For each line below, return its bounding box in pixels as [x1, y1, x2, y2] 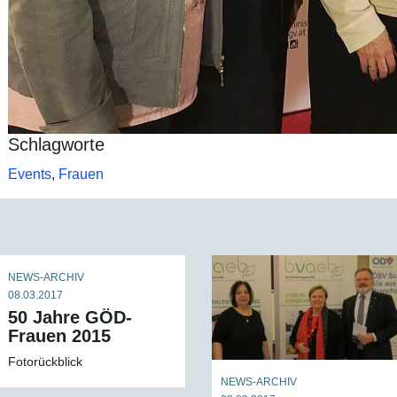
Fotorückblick [8, 354, 82, 369]
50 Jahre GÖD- [8, 307, 132, 327]
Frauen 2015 [8, 326, 111, 346]
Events [8, 167, 51, 182]
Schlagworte [8, 135, 105, 154]
